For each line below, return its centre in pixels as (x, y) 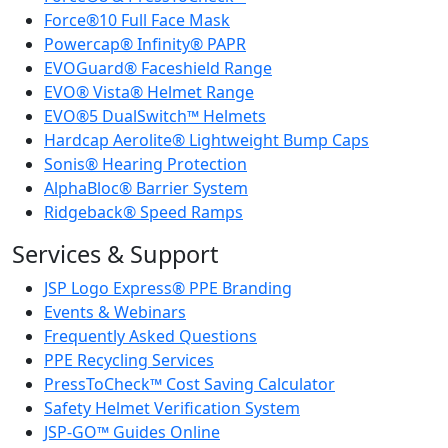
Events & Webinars (115, 312)
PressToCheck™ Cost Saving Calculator (189, 384)
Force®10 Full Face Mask (137, 20)
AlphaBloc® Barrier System (146, 188)
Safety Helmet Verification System (172, 408)
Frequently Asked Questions (150, 336)
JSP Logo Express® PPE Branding (168, 288)
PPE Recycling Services (129, 360)
